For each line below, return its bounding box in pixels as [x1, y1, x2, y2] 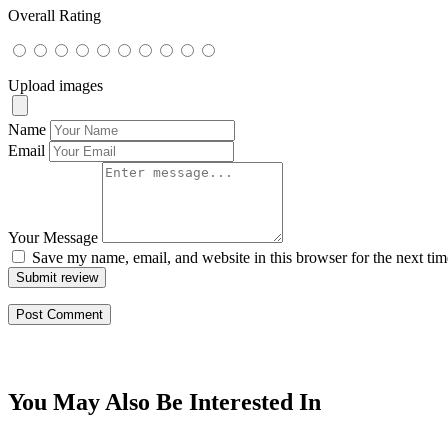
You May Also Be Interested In [8, 388, 321, 415]
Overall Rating [8, 6, 101, 24]
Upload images [8, 76, 103, 94]
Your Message [8, 228, 98, 246]
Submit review [16, 269, 98, 285]
